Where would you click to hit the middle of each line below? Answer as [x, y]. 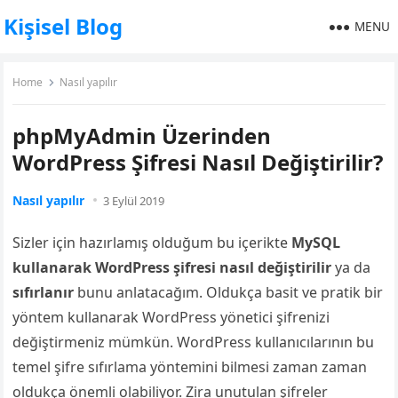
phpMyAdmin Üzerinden [142, 135]
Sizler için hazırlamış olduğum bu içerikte [152, 243]
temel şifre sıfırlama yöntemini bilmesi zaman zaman [190, 367]
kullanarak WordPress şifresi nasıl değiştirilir [172, 267]
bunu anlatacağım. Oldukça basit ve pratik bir [229, 292]
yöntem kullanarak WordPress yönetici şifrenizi [171, 317]
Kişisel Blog [64, 26]
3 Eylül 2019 [134, 201]
